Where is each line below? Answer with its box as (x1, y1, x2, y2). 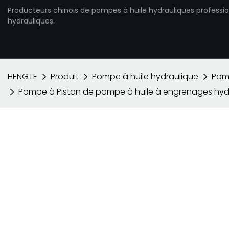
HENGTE (8, 71, 37, 82)
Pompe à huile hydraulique (92, 71, 198, 82)
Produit (51, 71, 79, 82)
